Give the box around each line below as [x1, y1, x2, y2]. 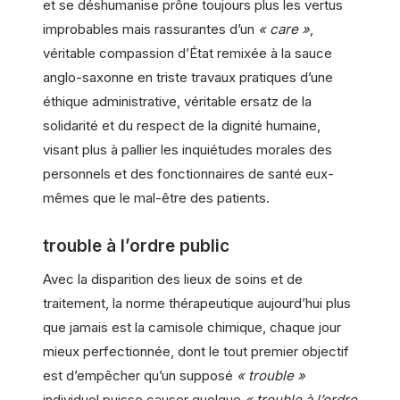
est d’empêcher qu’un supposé [43, 366, 237, 384]
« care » [258, 21, 310, 38]
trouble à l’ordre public [43, 235, 229, 256]
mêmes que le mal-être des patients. [43, 189, 270, 207]
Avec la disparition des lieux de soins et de [43, 270, 303, 287]
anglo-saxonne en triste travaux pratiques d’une [43, 69, 333, 87]
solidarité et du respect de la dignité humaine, [43, 117, 321, 135]
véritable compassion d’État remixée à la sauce [43, 45, 332, 62]
